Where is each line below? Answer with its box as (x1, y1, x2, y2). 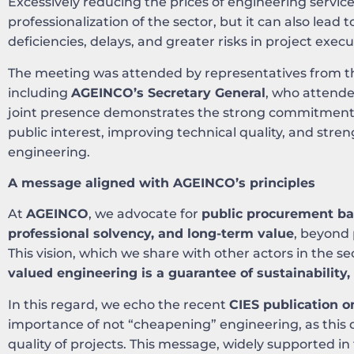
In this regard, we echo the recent (8, 296, 229, 312)
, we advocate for (88, 206, 201, 222)
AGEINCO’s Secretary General (71, 85, 265, 100)
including (8, 85, 71, 100)
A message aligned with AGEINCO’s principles (8, 175, 315, 190)
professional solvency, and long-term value (8, 226, 294, 242)
